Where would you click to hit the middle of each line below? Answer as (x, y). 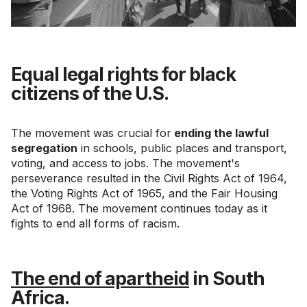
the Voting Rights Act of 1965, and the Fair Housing (144, 193)
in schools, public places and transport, (182, 148)
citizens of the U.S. (90, 93)
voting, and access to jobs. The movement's (125, 163)
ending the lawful (220, 133)
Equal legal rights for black (123, 74)
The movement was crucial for (91, 133)
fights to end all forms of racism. (95, 223)
